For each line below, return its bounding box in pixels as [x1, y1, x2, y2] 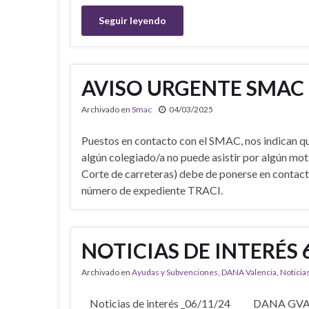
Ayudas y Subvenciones [132, 267, 218, 277]
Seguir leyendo [99, 14, 166, 26]
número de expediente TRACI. [81, 183, 223, 197]
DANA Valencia [221, 267, 277, 277]
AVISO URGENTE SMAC [81, 75, 304, 100]
